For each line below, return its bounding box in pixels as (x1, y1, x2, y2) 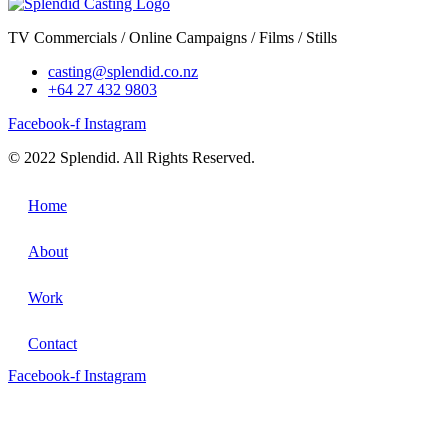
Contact (28, 335, 77, 353)
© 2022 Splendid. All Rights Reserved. (8, 149, 255, 167)
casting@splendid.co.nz (48, 63, 198, 81)
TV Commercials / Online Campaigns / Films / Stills (8, 29, 337, 47)
